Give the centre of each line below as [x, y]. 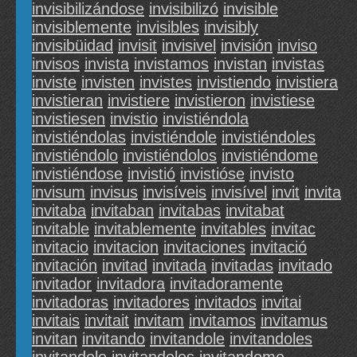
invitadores [151, 302]
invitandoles [271, 339]
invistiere [139, 101]
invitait [107, 321]
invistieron [210, 101]
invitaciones [204, 247]
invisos [56, 64]
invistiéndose [77, 174]
